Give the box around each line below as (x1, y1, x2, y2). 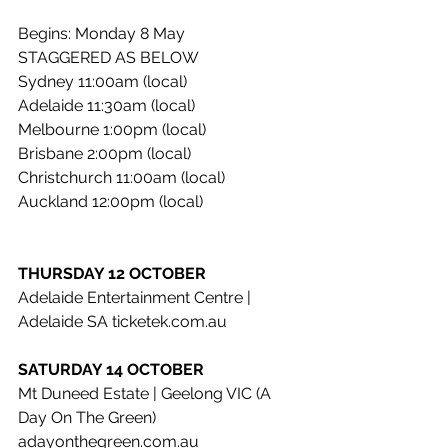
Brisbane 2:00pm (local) (18, 144, 191, 164)
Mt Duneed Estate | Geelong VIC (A (18, 384, 275, 404)
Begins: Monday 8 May (18, 24, 185, 44)
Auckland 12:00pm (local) (18, 192, 203, 212)
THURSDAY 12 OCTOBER (18, 264, 206, 284)
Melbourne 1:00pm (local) (18, 120, 206, 140)
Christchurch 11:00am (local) (18, 168, 225, 188)
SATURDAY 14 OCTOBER (18, 360, 204, 380)
